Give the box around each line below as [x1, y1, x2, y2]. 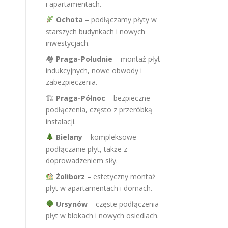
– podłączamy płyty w [82, 15, 157, 24]
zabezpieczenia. [46, 77, 97, 87]
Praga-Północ [56, 93, 105, 103]
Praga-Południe [56, 54, 112, 64]
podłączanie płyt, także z [46, 144, 127, 154]
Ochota [55, 15, 83, 24]
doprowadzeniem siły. [46, 156, 118, 165]
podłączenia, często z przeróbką [46, 105, 152, 115]
